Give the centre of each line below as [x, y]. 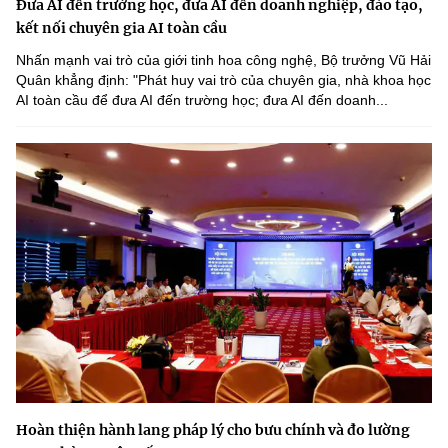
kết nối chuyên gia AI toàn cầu [121, 28]
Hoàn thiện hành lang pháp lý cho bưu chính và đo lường [213, 430]
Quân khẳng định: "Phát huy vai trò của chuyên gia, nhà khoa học [223, 80]
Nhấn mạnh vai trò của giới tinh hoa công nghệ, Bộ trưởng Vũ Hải [223, 60]
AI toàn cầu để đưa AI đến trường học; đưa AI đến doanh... [202, 100]
